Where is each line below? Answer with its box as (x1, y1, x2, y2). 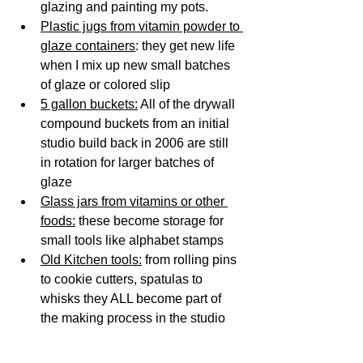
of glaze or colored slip (41, 78, 170, 92)
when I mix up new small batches (41, 58, 233, 73)
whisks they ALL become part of (41, 292, 224, 306)
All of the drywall (138, 97, 238, 112)
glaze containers (41, 39, 135, 53)
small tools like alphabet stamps (41, 233, 227, 248)
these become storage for (75, 214, 227, 228)
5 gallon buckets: (41, 97, 138, 112)
